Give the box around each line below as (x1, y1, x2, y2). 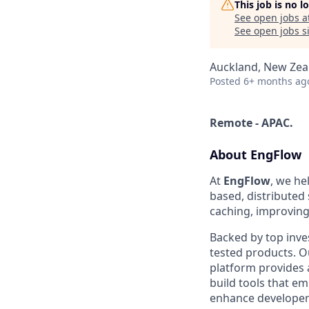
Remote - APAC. (210, 115, 293, 130)
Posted (210, 74, 241, 88)
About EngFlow (210, 146, 301, 163)
